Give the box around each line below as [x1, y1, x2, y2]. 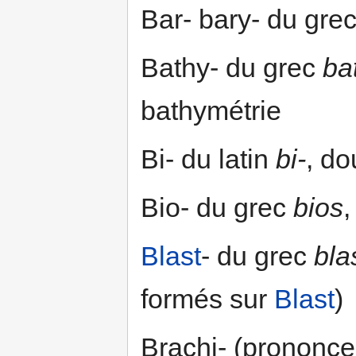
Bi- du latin [141, 143, 276, 174]
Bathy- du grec [141, 52, 323, 83]
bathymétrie [141, 95, 281, 126]
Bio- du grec [141, 192, 293, 222]
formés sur [141, 283, 274, 314]
